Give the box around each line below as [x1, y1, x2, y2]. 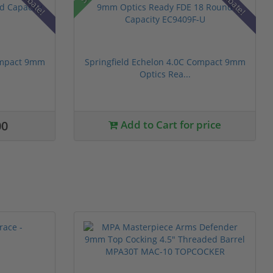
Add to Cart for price [118, 117, 221, 132]
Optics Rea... [139, 68, 191, 80]
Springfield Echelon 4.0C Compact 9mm [84, 55, 246, 68]
